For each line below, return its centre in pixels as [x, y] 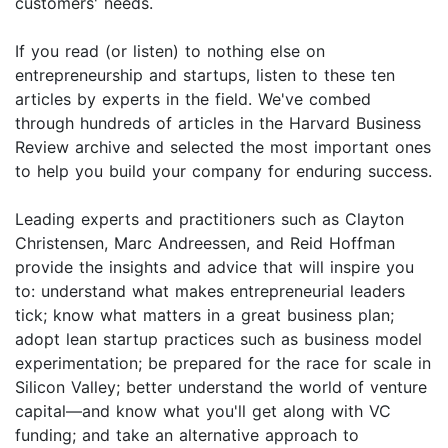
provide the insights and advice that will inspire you [214, 267]
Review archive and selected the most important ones [223, 147]
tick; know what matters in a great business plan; [204, 315]
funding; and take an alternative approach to [187, 435]
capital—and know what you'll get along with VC [203, 411]
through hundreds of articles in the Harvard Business [218, 123]
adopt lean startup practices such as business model [218, 339]
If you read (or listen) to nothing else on [170, 51]
